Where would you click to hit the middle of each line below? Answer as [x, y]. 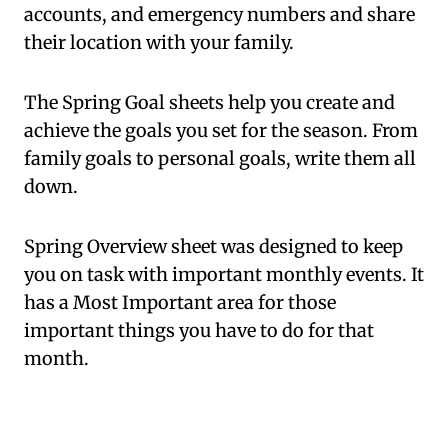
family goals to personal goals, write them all [220, 159]
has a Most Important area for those [180, 303]
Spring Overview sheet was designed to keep [213, 247]
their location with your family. [159, 43]
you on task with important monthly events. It [224, 275]
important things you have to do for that [199, 331]
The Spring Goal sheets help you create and [209, 103]
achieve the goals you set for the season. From [221, 131]
